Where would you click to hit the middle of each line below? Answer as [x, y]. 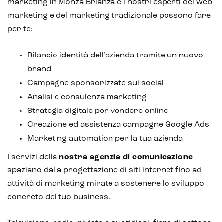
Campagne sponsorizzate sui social [95, 83]
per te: [20, 29]
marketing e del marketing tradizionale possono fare [109, 16]
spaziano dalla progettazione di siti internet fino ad [105, 170]
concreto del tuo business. [59, 197]
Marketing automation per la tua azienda [105, 139]
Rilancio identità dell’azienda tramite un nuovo [115, 55]
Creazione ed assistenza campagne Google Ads [118, 125]
